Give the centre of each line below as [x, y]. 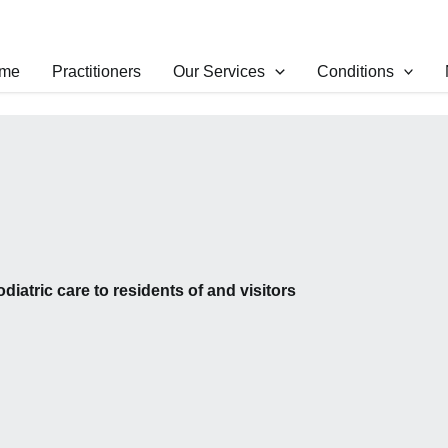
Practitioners [97, 71]
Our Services [219, 71]
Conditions [355, 71]
